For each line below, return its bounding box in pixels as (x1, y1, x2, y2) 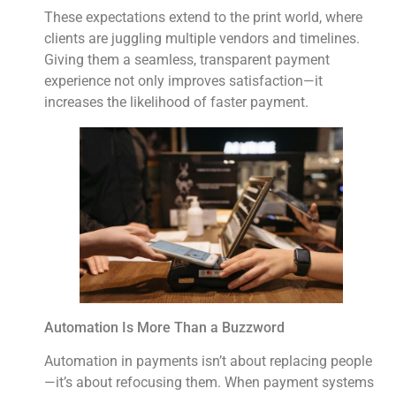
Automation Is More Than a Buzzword (44, 318, 285, 336)
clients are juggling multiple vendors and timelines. (44, 29, 360, 47)
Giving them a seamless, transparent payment (44, 50, 330, 68)
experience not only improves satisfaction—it (44, 72, 323, 89)
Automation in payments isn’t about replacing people (44, 353, 372, 370)
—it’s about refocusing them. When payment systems (44, 374, 374, 392)
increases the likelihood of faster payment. (44, 93, 308, 110)
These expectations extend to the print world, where (44, 8, 362, 26)
